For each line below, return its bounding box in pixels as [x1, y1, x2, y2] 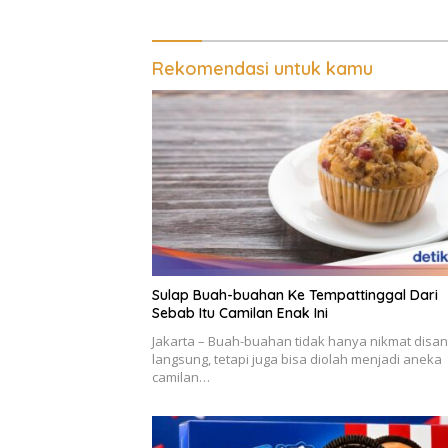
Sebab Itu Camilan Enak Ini [152, 303, 328, 322]
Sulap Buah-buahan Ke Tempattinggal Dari [152, 285, 438, 304]
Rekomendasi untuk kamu [152, 57, 373, 81]
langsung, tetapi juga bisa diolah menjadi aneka [152, 349, 442, 368]
